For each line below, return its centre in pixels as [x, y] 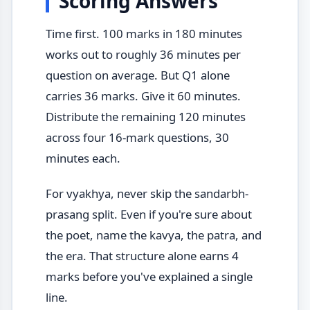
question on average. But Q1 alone [137, 75]
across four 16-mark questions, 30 [137, 137]
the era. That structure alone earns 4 [142, 255]
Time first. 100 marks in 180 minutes [144, 33]
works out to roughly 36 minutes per [143, 54]
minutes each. [83, 158]
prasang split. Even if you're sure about [148, 214]
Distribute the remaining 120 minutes [145, 116]
